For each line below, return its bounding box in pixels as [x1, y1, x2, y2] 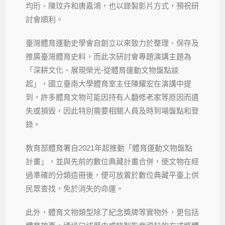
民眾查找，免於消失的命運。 [26, 184, 124, 193]
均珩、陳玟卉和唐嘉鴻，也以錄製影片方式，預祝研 [26, 1, 199, 10]
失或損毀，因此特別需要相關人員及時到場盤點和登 [26, 106, 199, 115]
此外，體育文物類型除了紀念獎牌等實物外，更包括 [26, 207, 199, 216]
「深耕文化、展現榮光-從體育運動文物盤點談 [26, 65, 179, 74]
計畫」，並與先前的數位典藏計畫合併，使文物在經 [26, 157, 199, 166]
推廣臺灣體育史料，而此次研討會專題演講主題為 [26, 52, 192, 61]
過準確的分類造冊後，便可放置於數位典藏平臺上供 [26, 170, 199, 179]
